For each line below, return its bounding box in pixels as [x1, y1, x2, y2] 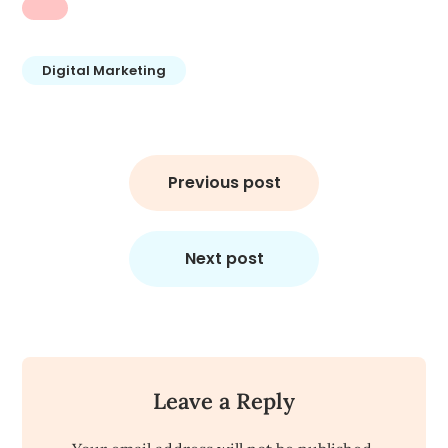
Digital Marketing [42, 61, 167, 80]
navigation [21, 170, 121, 195]
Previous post [167, 171, 281, 194]
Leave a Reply [153, 387, 295, 415]
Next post [184, 247, 264, 270]
